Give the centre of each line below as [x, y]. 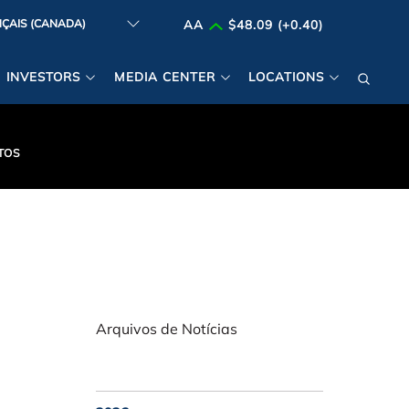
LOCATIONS [286, 77]
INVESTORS [44, 77]
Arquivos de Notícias [167, 329]
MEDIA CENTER [164, 77]
